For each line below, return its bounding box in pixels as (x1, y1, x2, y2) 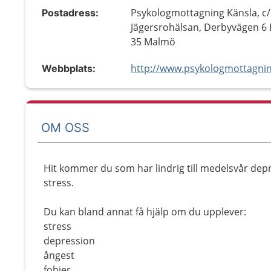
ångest (44, 249, 74, 262)
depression (44, 234, 95, 247)
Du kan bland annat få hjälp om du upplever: (44, 205, 246, 218)
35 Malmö (131, 35, 176, 48)
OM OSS (41, 120, 90, 135)
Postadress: (42, 7, 99, 19)
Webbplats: (42, 62, 96, 74)
